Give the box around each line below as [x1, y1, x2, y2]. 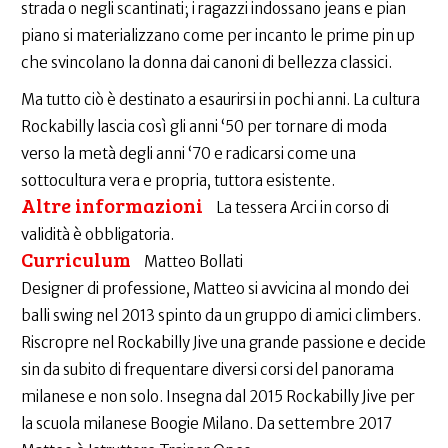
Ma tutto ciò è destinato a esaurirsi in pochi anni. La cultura [21, 90, 420, 110]
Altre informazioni [21, 191, 203, 220]
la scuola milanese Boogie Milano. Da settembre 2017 [21, 414, 392, 434]
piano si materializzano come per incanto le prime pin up [21, 26, 415, 46]
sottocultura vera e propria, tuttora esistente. [21, 171, 335, 191]
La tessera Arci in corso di [216, 198, 389, 218]
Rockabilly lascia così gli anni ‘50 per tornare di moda [21, 117, 387, 137]
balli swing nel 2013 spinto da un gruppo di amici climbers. [21, 306, 421, 326]
